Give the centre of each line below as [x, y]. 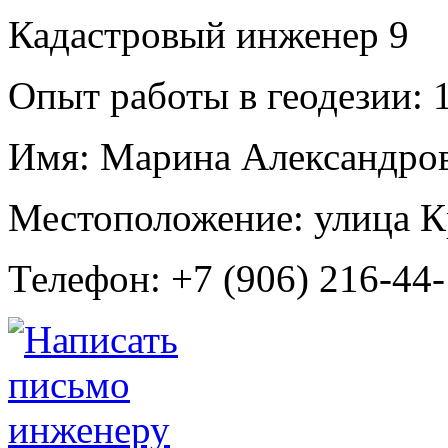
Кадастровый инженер [198, 34]
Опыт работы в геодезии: [215, 95]
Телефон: [84, 278]
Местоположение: [156, 217]
